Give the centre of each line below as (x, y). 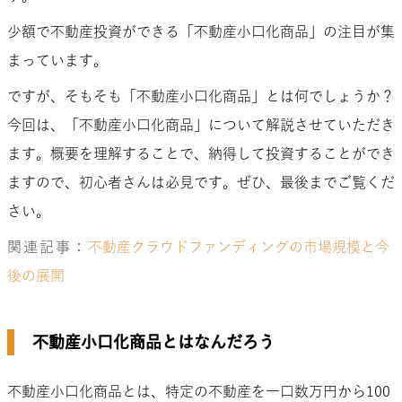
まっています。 (57, 60)
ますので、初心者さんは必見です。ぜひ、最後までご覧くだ (201, 182)
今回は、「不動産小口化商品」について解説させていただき (201, 124)
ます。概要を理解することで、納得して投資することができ (201, 153)
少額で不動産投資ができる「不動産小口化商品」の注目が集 (201, 31)
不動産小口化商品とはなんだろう (153, 341)
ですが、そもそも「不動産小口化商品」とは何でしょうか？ (201, 96)
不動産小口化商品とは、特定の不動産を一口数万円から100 (199, 391)
